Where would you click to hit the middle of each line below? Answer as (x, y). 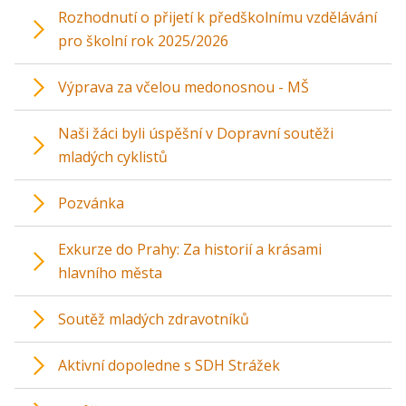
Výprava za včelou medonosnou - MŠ (184, 87)
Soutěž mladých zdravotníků (154, 319)
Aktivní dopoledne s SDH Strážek (169, 365)
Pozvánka (91, 203)
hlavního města (110, 273)
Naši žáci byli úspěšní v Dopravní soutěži (196, 133)
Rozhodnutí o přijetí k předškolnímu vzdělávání (217, 17)
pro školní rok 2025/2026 (143, 41)
